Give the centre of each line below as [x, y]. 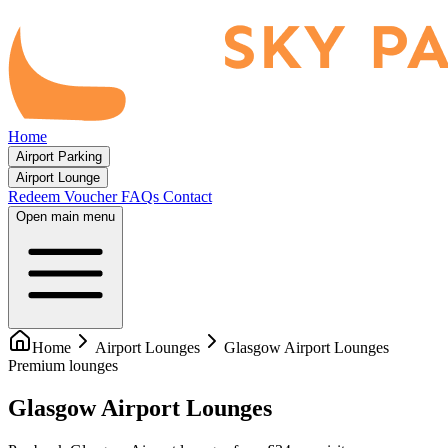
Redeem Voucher [64, 196]
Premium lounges [63, 365]
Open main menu [65, 216]
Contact [187, 196]
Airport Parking [59, 156]
